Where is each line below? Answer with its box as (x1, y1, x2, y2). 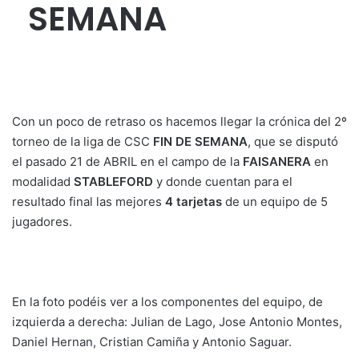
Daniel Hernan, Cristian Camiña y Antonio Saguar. (12, 334, 292, 349)
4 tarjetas (165, 194, 222, 209)
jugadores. (12, 214, 72, 229)
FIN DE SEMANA (153, 134, 248, 149)
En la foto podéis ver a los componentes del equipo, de (12, 294, 323, 309)
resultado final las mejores (12, 194, 165, 209)
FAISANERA (243, 154, 311, 169)
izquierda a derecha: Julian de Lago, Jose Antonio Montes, (12, 314, 342, 329)
